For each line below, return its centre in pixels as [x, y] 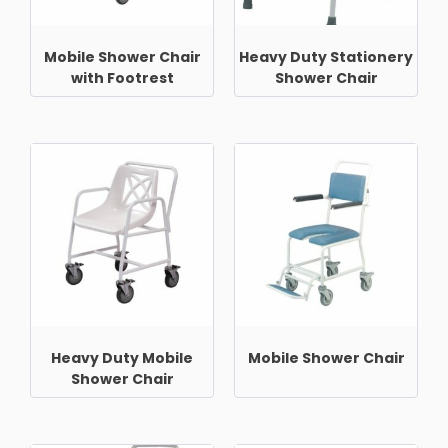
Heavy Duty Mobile [122, 357]
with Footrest [122, 77]
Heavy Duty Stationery [326, 56]
